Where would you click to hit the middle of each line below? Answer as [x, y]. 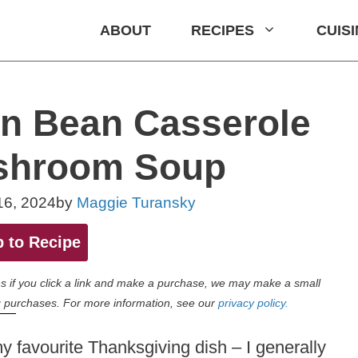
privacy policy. [253, 303]
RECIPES [223, 30]
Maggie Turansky [136, 203]
